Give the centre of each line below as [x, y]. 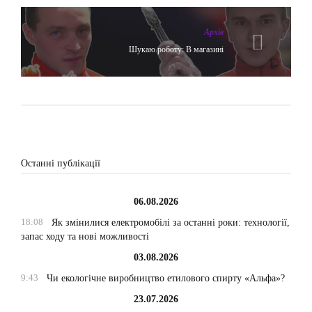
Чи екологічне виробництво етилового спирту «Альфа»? [165, 278]
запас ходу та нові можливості [85, 236]
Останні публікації [61, 163]
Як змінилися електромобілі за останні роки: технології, [170, 222]
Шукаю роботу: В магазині [176, 49]
